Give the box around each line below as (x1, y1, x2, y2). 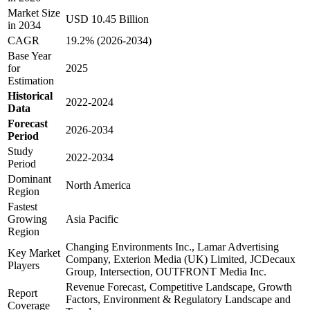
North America (66, 179, 131, 191)
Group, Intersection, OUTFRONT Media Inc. (66, 266, 266, 277)
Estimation (8, 75, 54, 86)
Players (8, 259, 39, 271)
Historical (8, 90, 53, 102)
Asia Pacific (66, 213, 118, 225)
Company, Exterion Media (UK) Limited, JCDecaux (66, 253, 295, 265)
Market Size (8, 7, 60, 19)
